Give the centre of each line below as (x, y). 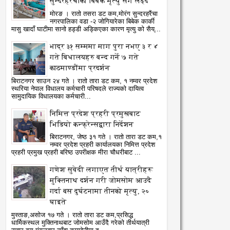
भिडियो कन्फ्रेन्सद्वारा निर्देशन (92, 124)
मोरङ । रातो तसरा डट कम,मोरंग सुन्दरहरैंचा (104, 14)
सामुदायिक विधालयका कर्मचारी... (51, 96)
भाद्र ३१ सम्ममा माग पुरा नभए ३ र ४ (104, 46)
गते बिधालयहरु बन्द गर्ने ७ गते (94, 57)
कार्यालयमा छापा (149, 150)
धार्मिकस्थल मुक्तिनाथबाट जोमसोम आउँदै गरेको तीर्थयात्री (80, 223)
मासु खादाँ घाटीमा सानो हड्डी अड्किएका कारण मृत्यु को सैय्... (86, 29)
